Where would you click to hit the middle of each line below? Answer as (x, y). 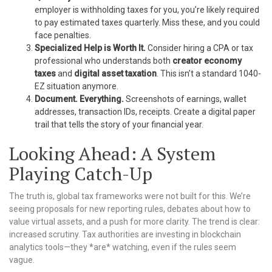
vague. (22, 260)
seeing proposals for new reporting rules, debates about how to (130, 209)
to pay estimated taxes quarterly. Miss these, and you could (147, 22)
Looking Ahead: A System (112, 154)
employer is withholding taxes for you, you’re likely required (147, 10)
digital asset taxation (115, 73)
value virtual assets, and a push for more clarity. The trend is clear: (134, 222)
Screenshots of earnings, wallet (185, 99)
